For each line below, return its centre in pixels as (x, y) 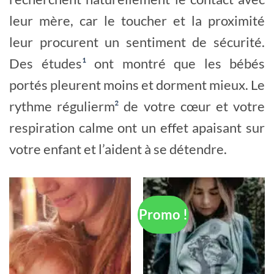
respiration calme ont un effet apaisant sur (137, 128)
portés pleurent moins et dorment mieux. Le (137, 85)
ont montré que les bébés (175, 64)
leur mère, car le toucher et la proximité (137, 21)
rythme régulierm (62, 106)
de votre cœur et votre (192, 106)
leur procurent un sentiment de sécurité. (137, 42)
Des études (46, 64)
